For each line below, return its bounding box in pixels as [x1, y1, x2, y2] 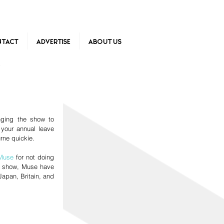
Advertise [36, 37, 70, 44]
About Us [87, 37, 121, 44]
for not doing [13, 153, 54, 161]
